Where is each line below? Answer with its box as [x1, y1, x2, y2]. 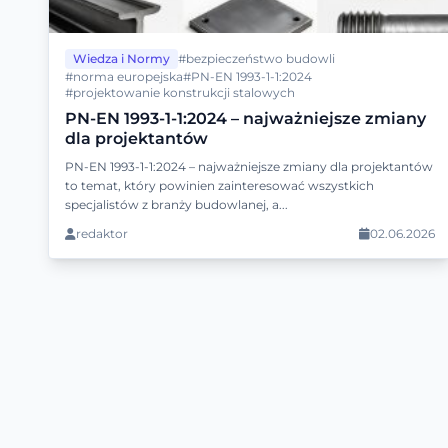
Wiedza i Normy [73, 51, 170, 67]
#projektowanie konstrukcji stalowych [65, 85, 295, 101]
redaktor [76, 226, 128, 242]
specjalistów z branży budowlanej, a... [65, 197, 288, 213]
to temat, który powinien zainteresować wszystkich [65, 178, 374, 194]
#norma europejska [65, 69, 183, 85]
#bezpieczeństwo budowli [178, 51, 335, 67]
